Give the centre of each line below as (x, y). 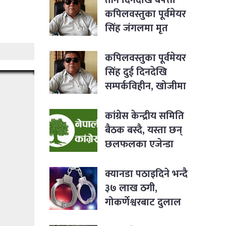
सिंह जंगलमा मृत (136, 28)
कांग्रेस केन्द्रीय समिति (145, 116)
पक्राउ (116, 216)
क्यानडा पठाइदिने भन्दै (146, 174)
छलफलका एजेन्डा (139, 144)
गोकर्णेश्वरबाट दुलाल (143, 202)
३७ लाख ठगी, (131, 188)
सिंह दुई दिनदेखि (136, 72)
